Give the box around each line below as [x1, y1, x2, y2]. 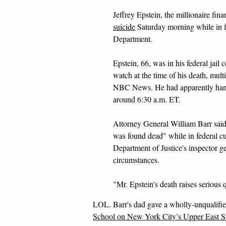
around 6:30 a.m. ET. [113, 94, 181, 104]
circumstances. [113, 154, 159, 165]
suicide [113, 21, 135, 32]
